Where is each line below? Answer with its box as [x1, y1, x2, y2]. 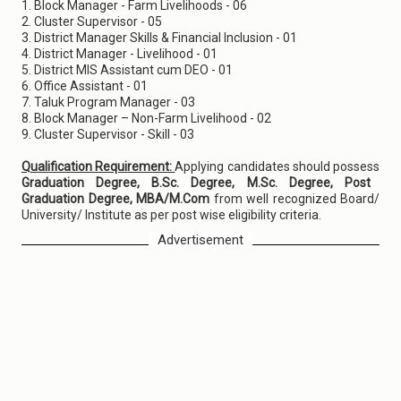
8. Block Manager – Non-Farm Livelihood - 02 [21, 111, 271, 125]
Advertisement [158, 232, 243, 248]
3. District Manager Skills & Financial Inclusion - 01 [21, 30, 297, 45]
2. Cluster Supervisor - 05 [21, 14, 162, 29]
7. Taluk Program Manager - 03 [21, 95, 195, 109]
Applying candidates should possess [175, 159, 380, 174]
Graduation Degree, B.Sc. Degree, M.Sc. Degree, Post [21, 175, 371, 190]
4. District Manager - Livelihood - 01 [21, 47, 218, 61]
